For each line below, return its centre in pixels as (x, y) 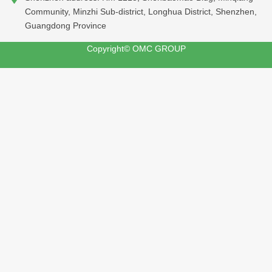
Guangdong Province (66, 25)
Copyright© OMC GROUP (136, 49)
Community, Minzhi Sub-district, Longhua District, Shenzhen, (141, 12)
